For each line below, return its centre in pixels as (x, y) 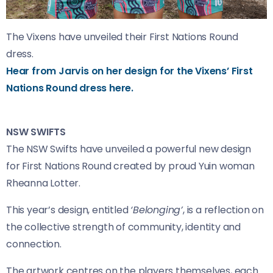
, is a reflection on (224, 210)
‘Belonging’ (157, 210)
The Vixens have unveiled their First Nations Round (122, 37)
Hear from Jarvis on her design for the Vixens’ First (129, 71)
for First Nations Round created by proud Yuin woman (130, 166)
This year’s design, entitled (69, 210)
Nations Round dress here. (70, 88)
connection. (34, 244)
